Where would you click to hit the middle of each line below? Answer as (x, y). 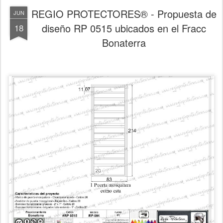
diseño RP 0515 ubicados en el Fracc (124, 28)
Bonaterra (124, 42)
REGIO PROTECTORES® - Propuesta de (124, 13)
